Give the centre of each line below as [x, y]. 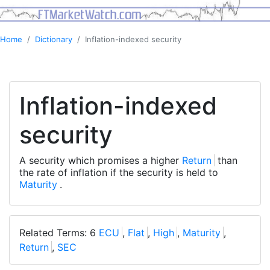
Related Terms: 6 [59, 233]
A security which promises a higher [101, 161]
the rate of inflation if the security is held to [119, 173]
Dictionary [54, 39]
